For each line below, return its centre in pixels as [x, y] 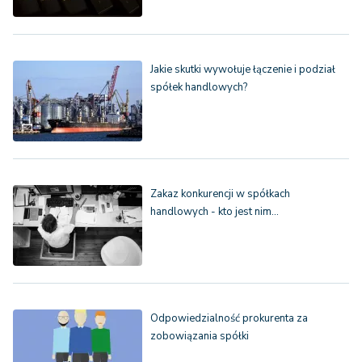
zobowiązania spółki [200, 337]
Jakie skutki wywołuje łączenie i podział [243, 70]
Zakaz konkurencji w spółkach [220, 194]
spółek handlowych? [199, 88]
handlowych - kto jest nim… [215, 212]
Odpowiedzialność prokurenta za [229, 319]
